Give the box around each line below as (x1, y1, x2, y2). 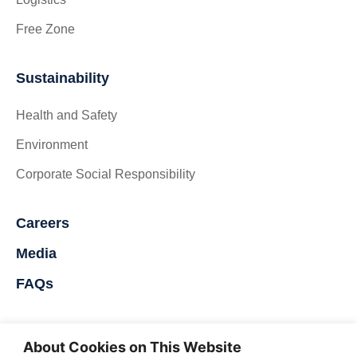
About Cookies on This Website (23, 338, 241, 355)
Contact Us (16, 322, 92, 339)
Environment (16, 138, 88, 152)
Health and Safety (16, 108, 117, 123)
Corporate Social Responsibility (16, 167, 195, 182)
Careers (16, 215, 69, 232)
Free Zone (16, 22, 75, 37)
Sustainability (16, 70, 109, 87)
